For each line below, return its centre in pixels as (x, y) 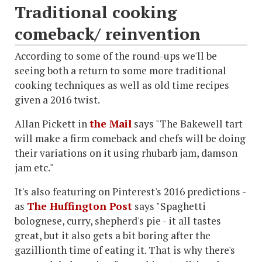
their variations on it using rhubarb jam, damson (126, 153)
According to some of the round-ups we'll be (116, 56)
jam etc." (34, 168)
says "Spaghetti (169, 206)
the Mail (111, 124)
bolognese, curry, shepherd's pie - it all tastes (118, 221)
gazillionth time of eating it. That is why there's (125, 250)
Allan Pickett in (52, 124)
